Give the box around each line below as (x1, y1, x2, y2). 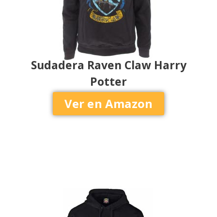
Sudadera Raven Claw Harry (31, 57, 186, 73)
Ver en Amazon (64, 95, 153, 112)
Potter (90, 73, 127, 89)
